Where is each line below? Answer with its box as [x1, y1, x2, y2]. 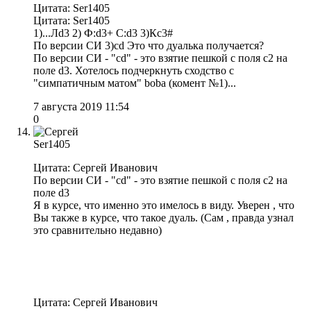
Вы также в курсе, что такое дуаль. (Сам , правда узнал [33, 212, 294, 224]
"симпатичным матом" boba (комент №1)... [33, 77, 239, 90]
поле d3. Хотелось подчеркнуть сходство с [33, 65, 237, 77]
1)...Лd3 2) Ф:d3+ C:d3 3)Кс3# [33, 27, 173, 40]
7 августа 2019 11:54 [33, 101, 129, 113]
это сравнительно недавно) [33, 224, 162, 237]
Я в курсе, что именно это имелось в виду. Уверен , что [33, 199, 294, 212]
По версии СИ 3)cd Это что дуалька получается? [33, 40, 264, 52]
